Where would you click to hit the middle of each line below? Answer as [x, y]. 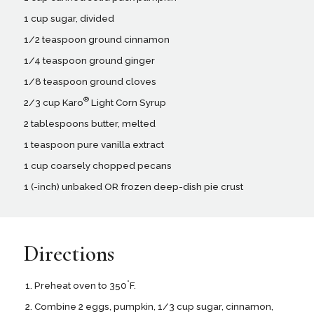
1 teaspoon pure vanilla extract [94, 145]
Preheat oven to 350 [80, 286]
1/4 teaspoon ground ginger [89, 60]
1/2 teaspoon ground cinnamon [96, 39]
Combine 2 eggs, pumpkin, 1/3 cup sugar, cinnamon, [153, 307]
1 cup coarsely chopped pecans [97, 166]
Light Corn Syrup [127, 102]
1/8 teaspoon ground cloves [90, 81]
